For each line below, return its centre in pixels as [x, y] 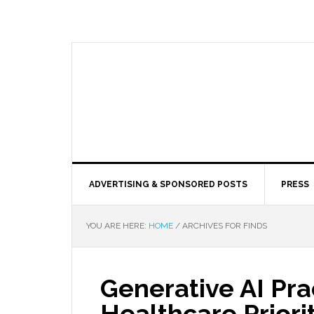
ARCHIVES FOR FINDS [224, 226]
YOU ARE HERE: [117, 226]
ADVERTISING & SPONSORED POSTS [168, 184]
